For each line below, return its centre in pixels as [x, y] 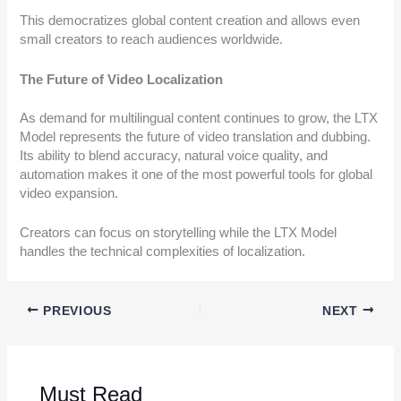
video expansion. [69, 193]
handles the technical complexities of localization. [163, 251]
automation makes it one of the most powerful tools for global [196, 174]
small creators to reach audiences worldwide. [152, 40]
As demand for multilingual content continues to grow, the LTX [199, 118]
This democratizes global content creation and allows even [190, 21]
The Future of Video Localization [122, 79]
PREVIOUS [75, 311]
